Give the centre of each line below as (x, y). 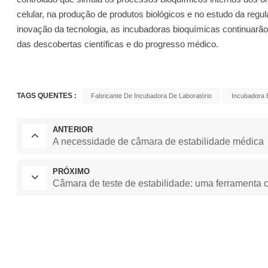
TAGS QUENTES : (47, 95)
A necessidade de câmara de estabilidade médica (159, 141)
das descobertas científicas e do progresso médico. (118, 44)
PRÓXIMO (71, 171)
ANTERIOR (73, 130)
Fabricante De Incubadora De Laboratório (151, 95)
